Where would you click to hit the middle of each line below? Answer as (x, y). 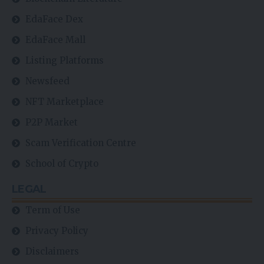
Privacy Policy (57, 231)
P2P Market (51, 123)
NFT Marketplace (64, 102)
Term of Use (52, 210)
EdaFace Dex (54, 19)
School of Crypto (62, 164)
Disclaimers (52, 252)
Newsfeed (47, 81)
